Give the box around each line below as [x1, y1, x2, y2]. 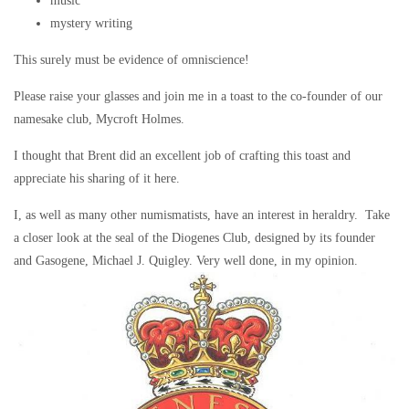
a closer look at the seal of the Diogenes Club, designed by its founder [14, 230, 375, 245]
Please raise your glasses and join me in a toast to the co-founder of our [14, 89, 383, 103]
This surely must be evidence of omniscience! [14, 52, 249, 67]
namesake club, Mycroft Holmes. [14, 111, 184, 126]
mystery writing [50, 16, 132, 30]
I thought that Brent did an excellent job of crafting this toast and [14, 148, 351, 163]
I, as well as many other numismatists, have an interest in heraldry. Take [14, 207, 390, 222]
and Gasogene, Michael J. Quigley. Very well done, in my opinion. [14, 253, 358, 267]
